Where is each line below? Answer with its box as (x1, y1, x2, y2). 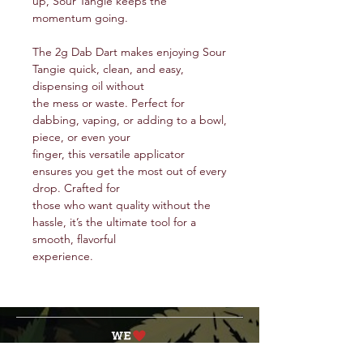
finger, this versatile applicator (32, 147, 185, 161)
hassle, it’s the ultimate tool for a (32, 215, 196, 229)
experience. (32, 249, 93, 263)
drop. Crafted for (32, 181, 120, 195)
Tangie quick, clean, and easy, (32, 62, 184, 76)
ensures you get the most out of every (32, 164, 226, 178)
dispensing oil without (32, 79, 144, 93)
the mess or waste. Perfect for (32, 96, 185, 110)
